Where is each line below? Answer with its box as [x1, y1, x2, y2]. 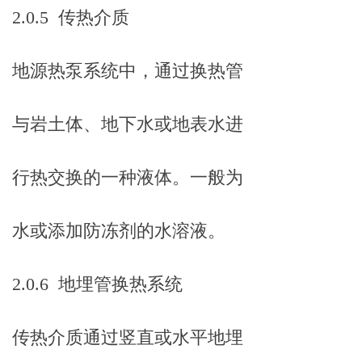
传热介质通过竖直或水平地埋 [12, 327, 243, 347]
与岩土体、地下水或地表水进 [12, 114, 243, 134]
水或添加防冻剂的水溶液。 [12, 221, 225, 241]
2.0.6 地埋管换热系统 [12, 274, 183, 294]
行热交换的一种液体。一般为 [12, 167, 243, 187]
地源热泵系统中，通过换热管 [12, 61, 243, 81]
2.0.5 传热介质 [12, 7, 129, 27]
